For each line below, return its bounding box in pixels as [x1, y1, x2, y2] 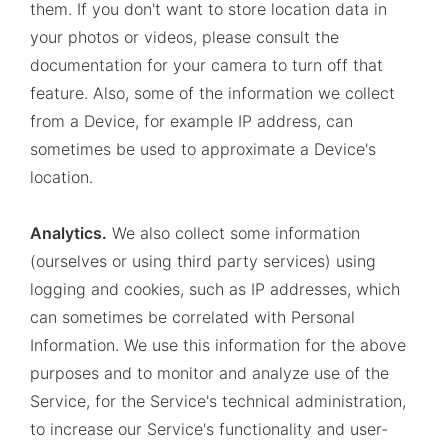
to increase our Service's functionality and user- [30, 419, 388, 439]
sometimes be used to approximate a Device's [30, 139, 376, 159]
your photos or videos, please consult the [30, 27, 339, 47]
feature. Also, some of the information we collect [30, 83, 395, 103]
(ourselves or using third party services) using [30, 251, 376, 271]
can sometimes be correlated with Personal [30, 307, 355, 327]
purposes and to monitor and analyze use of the [30, 363, 389, 383]
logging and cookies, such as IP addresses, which [30, 279, 400, 299]
